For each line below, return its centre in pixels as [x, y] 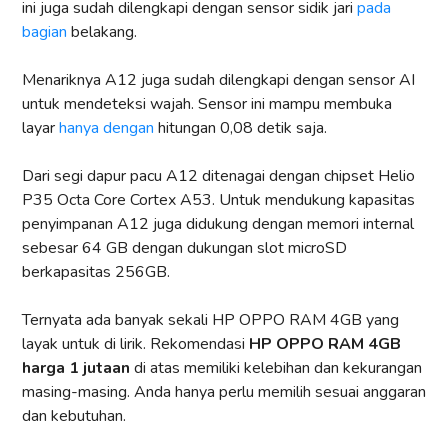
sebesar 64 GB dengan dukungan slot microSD [184, 248]
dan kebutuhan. [74, 416]
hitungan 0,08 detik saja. [240, 128]
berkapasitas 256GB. [96, 272]
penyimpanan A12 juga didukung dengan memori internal [218, 224]
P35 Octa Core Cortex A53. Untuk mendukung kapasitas [218, 200]
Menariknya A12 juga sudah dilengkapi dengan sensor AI [218, 80]
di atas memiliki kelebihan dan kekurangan [276, 368]
